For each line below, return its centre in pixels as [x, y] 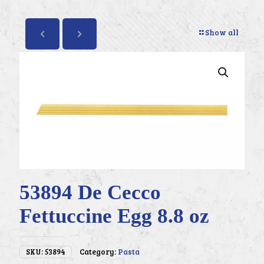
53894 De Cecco [90, 193]
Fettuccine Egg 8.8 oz [114, 216]
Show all [222, 32]
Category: [99, 252]
